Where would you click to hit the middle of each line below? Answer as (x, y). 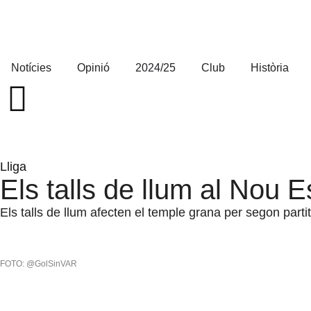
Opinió (93, 68)
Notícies (31, 68)
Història (270, 68)
